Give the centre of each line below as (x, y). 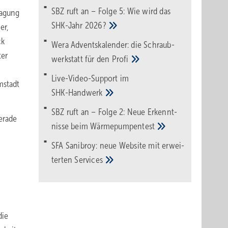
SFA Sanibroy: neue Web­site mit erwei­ (118, 146)
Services (90, 160)
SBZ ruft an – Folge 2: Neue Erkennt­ (114, 112)
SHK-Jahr (68, 25)
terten (63, 160)
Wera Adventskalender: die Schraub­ (113, 45)
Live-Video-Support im (90, 78)
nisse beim (71, 126)
